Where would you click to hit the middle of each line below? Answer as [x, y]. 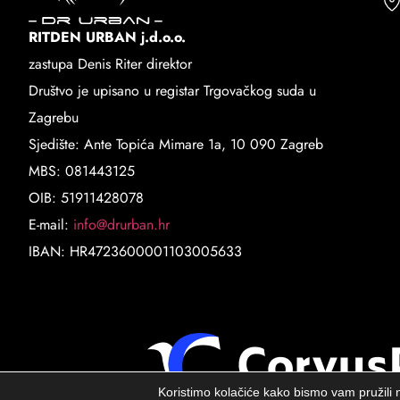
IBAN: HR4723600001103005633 [135, 251]
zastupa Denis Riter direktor [110, 63]
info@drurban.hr [121, 224]
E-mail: [51, 224]
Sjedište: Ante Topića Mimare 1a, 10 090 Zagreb [176, 144]
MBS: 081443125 [82, 171]
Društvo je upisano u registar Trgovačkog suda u [172, 90]
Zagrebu [54, 117]
